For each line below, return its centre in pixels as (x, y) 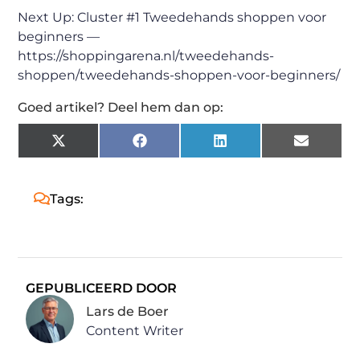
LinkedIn (256, 146)
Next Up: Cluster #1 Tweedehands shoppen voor (172, 17)
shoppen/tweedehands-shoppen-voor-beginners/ (179, 75)
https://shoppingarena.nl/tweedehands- (146, 55)
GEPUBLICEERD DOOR (102, 288)
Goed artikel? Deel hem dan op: (121, 107)
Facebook (178, 146)
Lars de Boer (128, 311)
